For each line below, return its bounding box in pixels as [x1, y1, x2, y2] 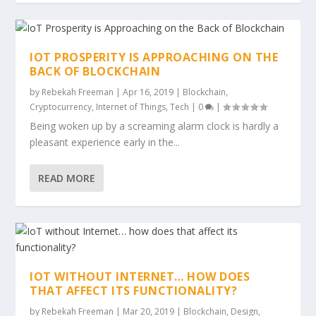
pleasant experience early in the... [30, 135, 181, 149]
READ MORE [38, 171, 96, 185]
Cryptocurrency [30, 100, 92, 113]
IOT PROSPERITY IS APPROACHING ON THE [30, 49, 279, 65]
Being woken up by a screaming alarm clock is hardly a [30, 119, 279, 133]
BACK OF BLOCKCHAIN [30, 63, 161, 79]
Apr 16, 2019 [123, 85, 174, 98]
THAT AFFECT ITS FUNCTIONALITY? [30, 282, 238, 298]
